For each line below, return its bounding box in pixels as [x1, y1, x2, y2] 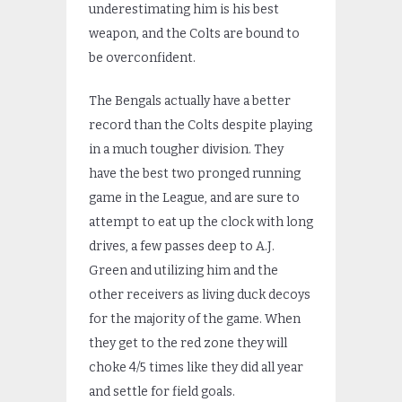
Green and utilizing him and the [89, 262, 278, 278]
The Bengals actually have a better [89, 92, 291, 109]
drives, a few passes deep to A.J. [89, 238, 275, 254]
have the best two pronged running [89, 165, 301, 181]
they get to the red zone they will [89, 335, 287, 351]
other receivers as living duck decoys [89, 286, 310, 302]
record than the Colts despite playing [89, 117, 312, 133]
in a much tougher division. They [89, 141, 284, 157]
